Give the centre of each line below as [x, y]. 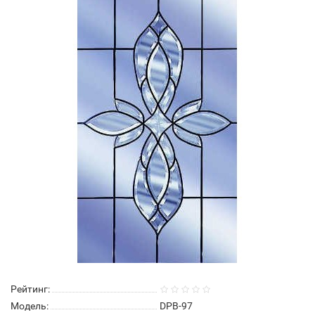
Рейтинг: [30, 289]
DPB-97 [176, 306]
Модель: [30, 306]
